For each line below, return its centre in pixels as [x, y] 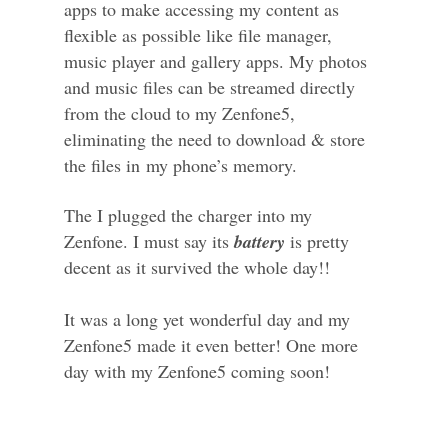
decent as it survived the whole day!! [197, 266]
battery [259, 241]
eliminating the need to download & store [214, 138]
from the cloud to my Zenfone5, [179, 112]
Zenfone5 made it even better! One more [211, 344]
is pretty [317, 240]
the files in [105, 164]
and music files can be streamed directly [209, 86]
